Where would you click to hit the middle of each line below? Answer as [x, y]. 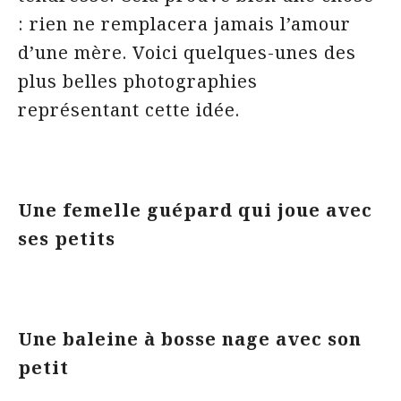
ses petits [69, 239]
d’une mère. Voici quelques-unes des [187, 52]
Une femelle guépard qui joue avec [195, 210]
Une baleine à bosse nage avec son [190, 339]
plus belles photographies [138, 81]
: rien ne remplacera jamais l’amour [184, 24]
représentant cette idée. [129, 110]
